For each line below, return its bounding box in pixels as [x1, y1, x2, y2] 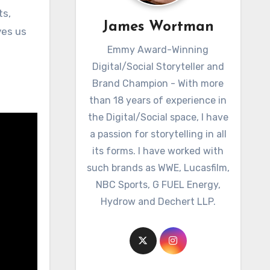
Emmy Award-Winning [107, 44, 209, 55]
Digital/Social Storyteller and [92, 61, 224, 72]
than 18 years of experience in [89, 95, 227, 106]
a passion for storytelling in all [89, 128, 227, 140]
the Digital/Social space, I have [87, 111, 228, 123]
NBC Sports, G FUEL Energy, [95, 179, 221, 190]
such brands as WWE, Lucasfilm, [86, 162, 230, 174]
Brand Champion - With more [92, 78, 224, 89]
